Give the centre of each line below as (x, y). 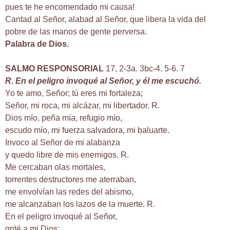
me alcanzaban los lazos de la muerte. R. (80, 204)
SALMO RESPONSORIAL (54, 69)
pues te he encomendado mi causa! (70, 7)
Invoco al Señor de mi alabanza (63, 143)
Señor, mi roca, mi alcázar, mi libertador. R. (82, 106)
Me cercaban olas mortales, (55, 167)
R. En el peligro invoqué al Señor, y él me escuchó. (103, 81)
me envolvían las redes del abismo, (69, 192)
